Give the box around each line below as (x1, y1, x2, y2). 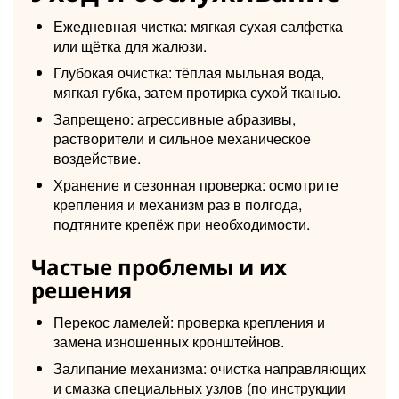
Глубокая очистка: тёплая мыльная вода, (53, 61, 324, 83)
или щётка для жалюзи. (53, 35, 207, 56)
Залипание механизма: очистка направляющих (53, 357, 366, 379)
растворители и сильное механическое (53, 127, 311, 149)
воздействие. (53, 147, 141, 168)
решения (31, 274, 132, 305)
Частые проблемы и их (31, 251, 287, 281)
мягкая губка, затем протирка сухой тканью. (53, 81, 341, 102)
